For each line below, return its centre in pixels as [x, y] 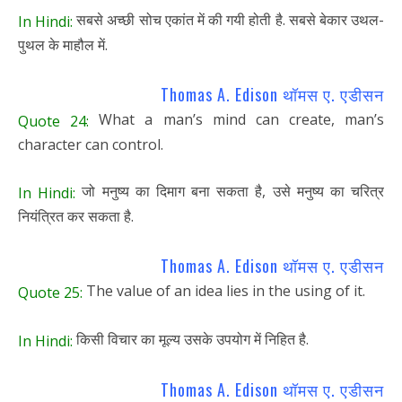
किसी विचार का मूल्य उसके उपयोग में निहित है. [191, 339]
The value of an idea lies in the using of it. [224, 291]
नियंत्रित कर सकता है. [76, 216]
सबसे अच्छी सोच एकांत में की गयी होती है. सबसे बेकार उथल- [229, 20]
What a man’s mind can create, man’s [236, 120]
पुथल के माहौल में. [63, 45]
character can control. [91, 145]
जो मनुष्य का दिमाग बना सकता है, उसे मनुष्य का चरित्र [230, 192]
